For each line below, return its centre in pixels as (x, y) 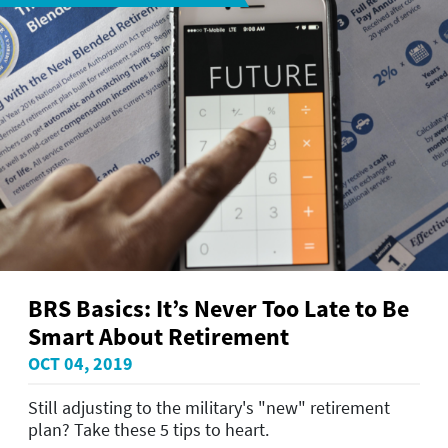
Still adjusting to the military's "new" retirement (209, 407)
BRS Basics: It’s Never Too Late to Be (218, 309)
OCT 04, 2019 (80, 364)
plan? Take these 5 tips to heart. (148, 429)
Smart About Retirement (158, 337)
